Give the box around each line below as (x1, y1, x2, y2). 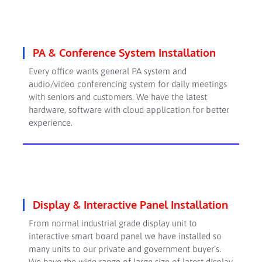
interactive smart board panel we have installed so (28, 230, 222, 241)
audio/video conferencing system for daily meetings (28, 79, 227, 89)
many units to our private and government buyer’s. (28, 243, 221, 254)
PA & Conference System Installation (32, 46, 216, 60)
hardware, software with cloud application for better (28, 105, 229, 115)
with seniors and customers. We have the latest (28, 92, 207, 102)
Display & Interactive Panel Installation (32, 198, 228, 211)
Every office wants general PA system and (28, 66, 187, 77)
